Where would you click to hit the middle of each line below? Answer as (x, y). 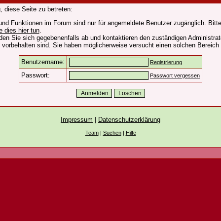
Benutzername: (43, 62)
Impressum (77, 120)
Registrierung (166, 62)
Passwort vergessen (175, 75)
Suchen (112, 133)
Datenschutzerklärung (129, 120)
